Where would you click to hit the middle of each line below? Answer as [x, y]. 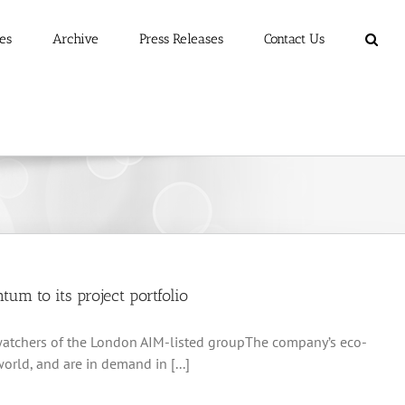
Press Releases [181, 39]
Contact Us [294, 39]
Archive [75, 39]
